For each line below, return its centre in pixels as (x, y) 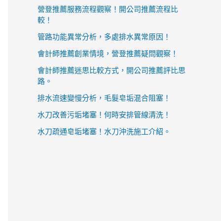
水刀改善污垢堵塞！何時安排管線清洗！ (104, 114)
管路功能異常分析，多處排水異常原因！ (104, 37)
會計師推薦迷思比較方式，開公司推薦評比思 (111, 70)
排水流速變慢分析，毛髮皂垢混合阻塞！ (104, 98)
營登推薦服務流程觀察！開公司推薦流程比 (108, 9)
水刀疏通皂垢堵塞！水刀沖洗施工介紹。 (104, 131)
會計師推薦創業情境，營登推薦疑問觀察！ (108, 53)
